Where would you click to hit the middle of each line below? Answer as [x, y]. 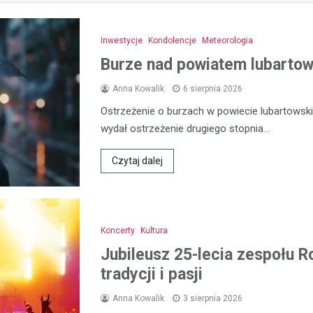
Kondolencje [172, 41]
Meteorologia [227, 41]
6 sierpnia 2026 [213, 89]
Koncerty [118, 230]
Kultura [154, 230]
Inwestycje [122, 41]
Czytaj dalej [137, 161]
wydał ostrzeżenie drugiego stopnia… [185, 129]
